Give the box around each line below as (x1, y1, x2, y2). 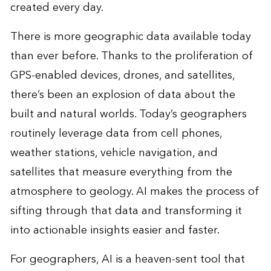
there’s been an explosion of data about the (10, 85, 235, 104)
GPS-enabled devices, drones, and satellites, (10, 65, 235, 85)
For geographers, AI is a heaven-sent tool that (10, 249, 245, 269)
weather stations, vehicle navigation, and (10, 143, 218, 162)
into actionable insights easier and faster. (10, 220, 220, 240)
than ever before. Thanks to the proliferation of (10, 46, 253, 65)
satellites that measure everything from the (10, 162, 232, 181)
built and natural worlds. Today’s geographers (10, 104, 247, 123)
